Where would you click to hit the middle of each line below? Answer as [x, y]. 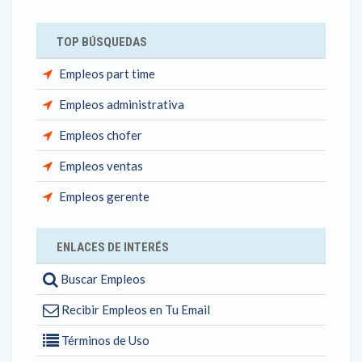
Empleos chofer [101, 135]
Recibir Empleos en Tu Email [135, 309]
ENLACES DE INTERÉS [113, 247]
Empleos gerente [104, 196]
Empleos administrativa [122, 104]
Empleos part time [107, 74]
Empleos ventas [101, 166]
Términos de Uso [104, 340]
